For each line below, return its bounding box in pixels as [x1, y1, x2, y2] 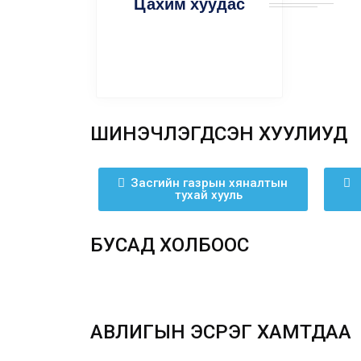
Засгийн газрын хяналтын [130, 176, 288, 190]
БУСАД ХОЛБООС [90, 234, 249, 256]
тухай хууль [175, 188, 243, 202]
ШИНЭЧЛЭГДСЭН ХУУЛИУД [90, 122, 347, 145]
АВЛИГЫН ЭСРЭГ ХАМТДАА [90, 321, 351, 343]
